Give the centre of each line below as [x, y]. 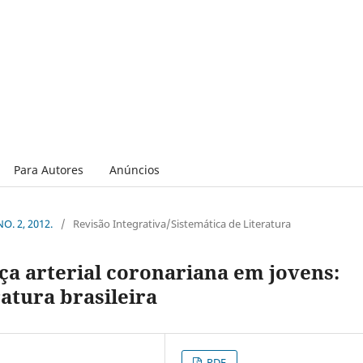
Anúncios [134, 169]
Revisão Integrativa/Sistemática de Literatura [182, 223]
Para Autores [48, 169]
